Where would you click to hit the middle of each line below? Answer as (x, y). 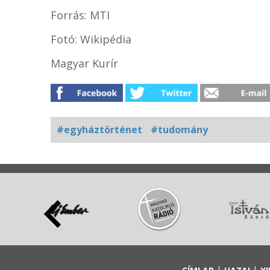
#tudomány (179, 130)
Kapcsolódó (81, 162)
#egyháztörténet (99, 130)
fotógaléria (82, 175)
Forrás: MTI (80, 15)
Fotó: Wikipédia (91, 39)
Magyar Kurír (84, 63)
